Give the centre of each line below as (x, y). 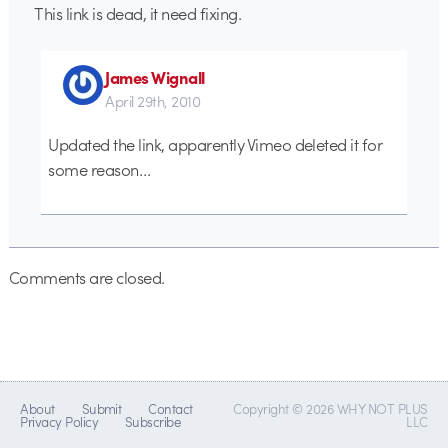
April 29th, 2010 (153, 101)
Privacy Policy (59, 421)
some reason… (99, 168)
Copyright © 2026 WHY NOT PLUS (330, 408)
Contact (170, 408)
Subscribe (152, 421)
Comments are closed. (86, 276)
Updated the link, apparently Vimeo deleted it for (215, 143)
